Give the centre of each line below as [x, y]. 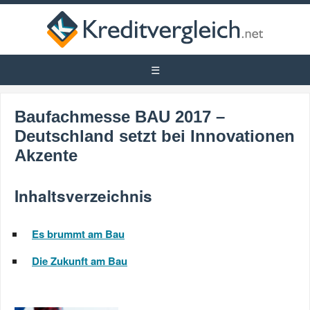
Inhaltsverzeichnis [83, 196]
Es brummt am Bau [78, 234]
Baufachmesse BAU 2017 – [120, 117]
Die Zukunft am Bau [80, 261]
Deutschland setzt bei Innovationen [155, 136]
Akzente [46, 155]
